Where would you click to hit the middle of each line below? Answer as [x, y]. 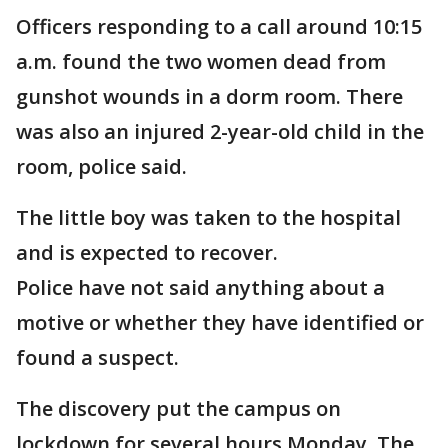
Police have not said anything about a [200, 287]
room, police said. [101, 166]
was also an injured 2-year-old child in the [220, 131]
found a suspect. [97, 357]
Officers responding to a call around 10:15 [219, 26]
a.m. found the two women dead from [201, 61]
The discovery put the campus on [178, 408]
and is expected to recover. [147, 252]
